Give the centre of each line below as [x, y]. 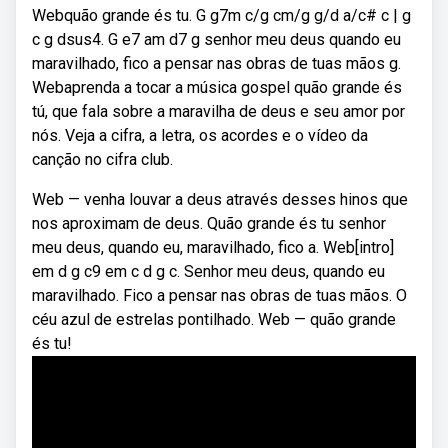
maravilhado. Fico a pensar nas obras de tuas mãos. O [219, 295]
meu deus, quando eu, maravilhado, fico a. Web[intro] [213, 247]
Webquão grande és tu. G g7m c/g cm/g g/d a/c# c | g [221, 15]
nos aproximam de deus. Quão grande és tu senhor [209, 223]
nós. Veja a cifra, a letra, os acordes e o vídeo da [200, 135]
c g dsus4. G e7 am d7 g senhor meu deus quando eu [216, 39]
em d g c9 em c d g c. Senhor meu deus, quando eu [208, 271]
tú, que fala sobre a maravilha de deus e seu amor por [218, 111]
